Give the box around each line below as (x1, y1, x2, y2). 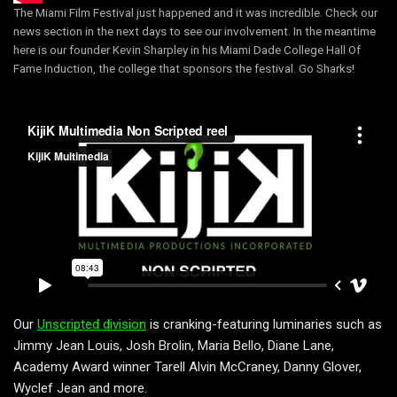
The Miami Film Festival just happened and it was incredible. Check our (13, 5, 378, 20)
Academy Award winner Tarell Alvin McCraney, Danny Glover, (13, 358, 362, 375)
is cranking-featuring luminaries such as (146, 315, 382, 332)
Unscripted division (37, 315, 146, 332)
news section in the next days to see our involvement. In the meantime (13, 24, 376, 39)
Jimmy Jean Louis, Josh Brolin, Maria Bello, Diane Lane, (13, 337, 334, 354)
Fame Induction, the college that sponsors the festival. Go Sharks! (13, 61, 354, 76)
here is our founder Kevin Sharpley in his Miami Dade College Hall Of (13, 43, 361, 58)
